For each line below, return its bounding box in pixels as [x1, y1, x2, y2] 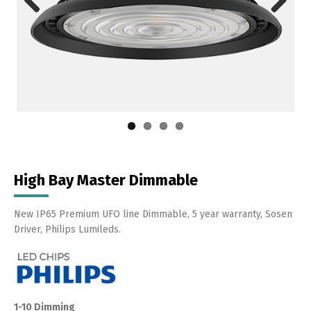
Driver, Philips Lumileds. [14, 223, 121, 235]
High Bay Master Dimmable [14, 170, 198, 190]
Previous [24, 17, 62, 30]
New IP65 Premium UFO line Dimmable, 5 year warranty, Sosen [14, 208, 292, 220]
